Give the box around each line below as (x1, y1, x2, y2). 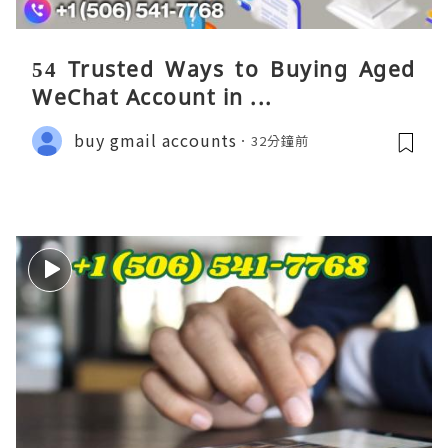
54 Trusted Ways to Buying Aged (32, 54, 416, 83)
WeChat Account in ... (32, 82, 273, 111)
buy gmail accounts (74, 128, 237, 153)
